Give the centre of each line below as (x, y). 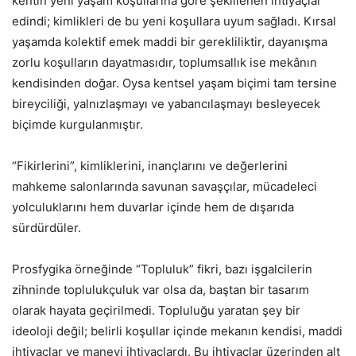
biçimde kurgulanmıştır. (77, 125)
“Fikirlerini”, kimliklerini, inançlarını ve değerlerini (150, 166)
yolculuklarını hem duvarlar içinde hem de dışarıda (153, 207)
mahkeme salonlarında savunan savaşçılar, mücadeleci (164, 187)
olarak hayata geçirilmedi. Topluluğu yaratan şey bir (156, 311)
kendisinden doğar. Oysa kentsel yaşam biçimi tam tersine (174, 83)
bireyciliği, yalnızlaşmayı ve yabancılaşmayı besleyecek (166, 104)
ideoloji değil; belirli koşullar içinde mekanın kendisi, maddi (177, 331)
